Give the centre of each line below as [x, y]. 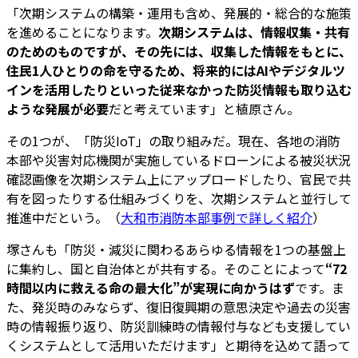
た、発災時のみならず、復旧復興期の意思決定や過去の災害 [179, 307]
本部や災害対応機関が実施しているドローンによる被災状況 [179, 160]
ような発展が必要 [58, 109]
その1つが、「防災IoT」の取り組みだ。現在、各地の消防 [173, 141]
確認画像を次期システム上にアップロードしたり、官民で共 [179, 179]
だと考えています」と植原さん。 [204, 109]
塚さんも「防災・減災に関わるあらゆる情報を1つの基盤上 [176, 250]
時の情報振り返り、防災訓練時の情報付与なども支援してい [179, 326]
